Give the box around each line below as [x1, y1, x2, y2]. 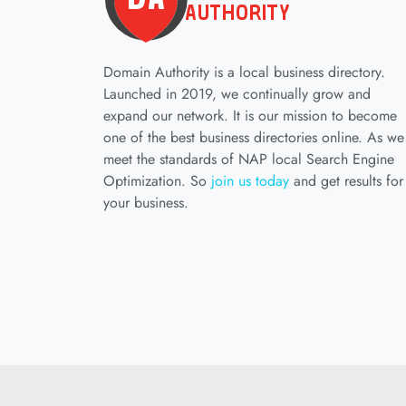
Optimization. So [103, 170, 211, 191]
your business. [103, 192, 188, 213]
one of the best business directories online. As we [103, 127, 404, 148]
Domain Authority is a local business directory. [103, 62, 385, 82]
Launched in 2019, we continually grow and [103, 83, 371, 104]
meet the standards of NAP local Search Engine [103, 149, 394, 169]
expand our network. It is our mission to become [103, 105, 397, 126]
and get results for [289, 170, 403, 191]
